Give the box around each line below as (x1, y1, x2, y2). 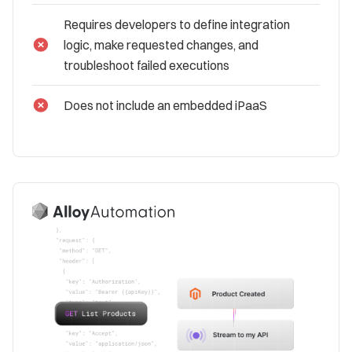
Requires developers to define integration (64, 16, 290, 32)
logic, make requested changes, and (64, 36, 258, 53)
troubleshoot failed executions (64, 57, 229, 73)
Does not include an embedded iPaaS (64, 97, 267, 113)
